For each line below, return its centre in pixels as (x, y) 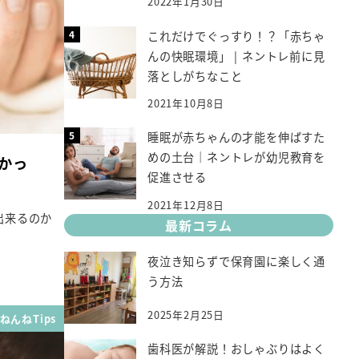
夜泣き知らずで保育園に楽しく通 (237, 262)
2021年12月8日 (186, 204)
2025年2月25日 (186, 315)
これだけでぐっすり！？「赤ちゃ (237, 36)
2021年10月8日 (186, 103)
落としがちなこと (195, 76)
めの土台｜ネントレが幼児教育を (237, 157)
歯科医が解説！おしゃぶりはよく (237, 349)
